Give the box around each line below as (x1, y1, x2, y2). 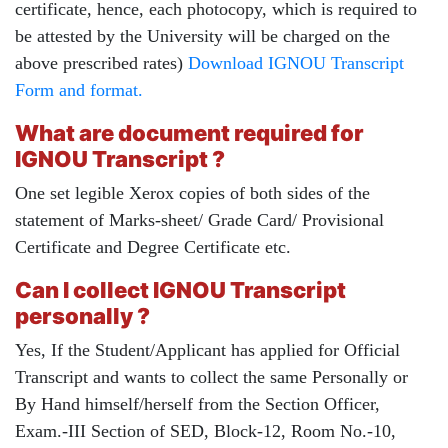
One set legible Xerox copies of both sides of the (15, 183, 370, 204)
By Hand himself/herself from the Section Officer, (15, 394, 380, 415)
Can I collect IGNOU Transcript (15, 277, 346, 304)
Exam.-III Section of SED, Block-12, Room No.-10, (15, 421, 396, 442)
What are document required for (15, 120, 364, 147)
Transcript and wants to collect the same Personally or (15, 367, 408, 388)
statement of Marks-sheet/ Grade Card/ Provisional (15, 210, 384, 231)
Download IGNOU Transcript (188, 53, 404, 74)
